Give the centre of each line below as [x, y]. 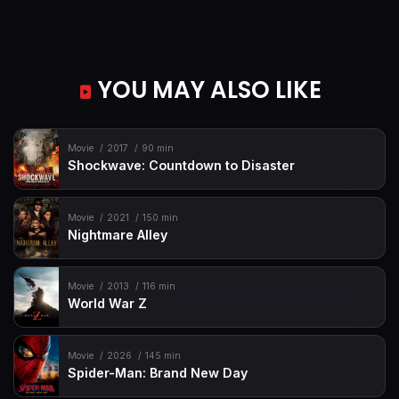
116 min [159, 287]
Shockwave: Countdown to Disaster [182, 166]
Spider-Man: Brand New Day [158, 372]
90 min [157, 149]
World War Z [108, 304]
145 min [163, 355]
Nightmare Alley [118, 234]
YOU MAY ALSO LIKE [207, 90]
